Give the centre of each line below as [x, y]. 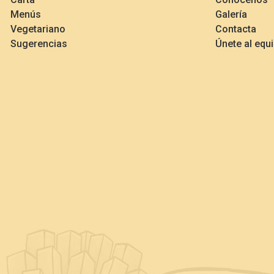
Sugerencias [39, 43]
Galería [231, 14]
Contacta [236, 29]
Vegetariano [38, 29]
